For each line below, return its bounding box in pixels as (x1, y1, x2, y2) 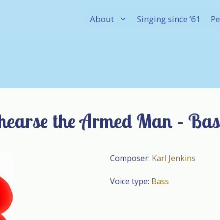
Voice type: (110, 176, 151, 187)
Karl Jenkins (152, 152, 195, 164)
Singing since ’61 (137, 13, 201, 25)
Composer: (110, 152, 152, 164)
